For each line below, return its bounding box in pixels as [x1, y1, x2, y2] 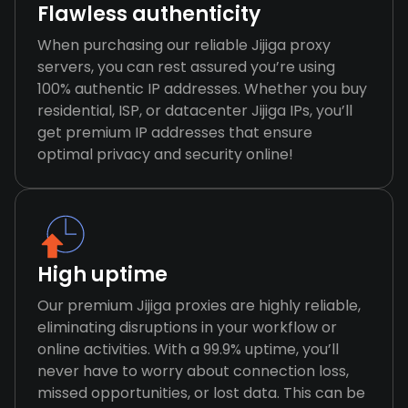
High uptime [37, 260, 168, 289]
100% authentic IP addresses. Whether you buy [37, 78, 367, 99]
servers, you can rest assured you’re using [37, 56, 335, 77]
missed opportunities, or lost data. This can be [37, 382, 365, 403]
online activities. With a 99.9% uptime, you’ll [37, 339, 339, 360]
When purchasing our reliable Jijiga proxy [37, 35, 331, 56]
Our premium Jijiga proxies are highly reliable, [37, 295, 361, 316]
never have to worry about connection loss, [37, 361, 349, 382]
